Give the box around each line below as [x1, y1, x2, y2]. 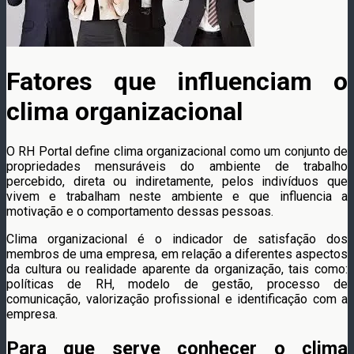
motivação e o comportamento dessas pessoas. [6, 203, 273, 219]
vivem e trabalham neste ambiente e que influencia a [6, 188, 348, 204]
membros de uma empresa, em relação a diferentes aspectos [6, 246, 348, 262]
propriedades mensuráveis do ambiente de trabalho [6, 158, 348, 174]
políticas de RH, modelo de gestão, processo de [6, 276, 348, 292]
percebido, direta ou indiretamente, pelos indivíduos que [6, 173, 348, 189]
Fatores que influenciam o [6, 66, 348, 97]
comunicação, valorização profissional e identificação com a [6, 291, 348, 307]
